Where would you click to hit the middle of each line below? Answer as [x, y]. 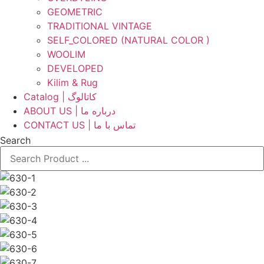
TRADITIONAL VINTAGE [100, 26]
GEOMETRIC [75, 12]
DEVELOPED [75, 68]
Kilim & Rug [72, 82]
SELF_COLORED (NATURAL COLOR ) [128, 40]
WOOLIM [66, 54]
